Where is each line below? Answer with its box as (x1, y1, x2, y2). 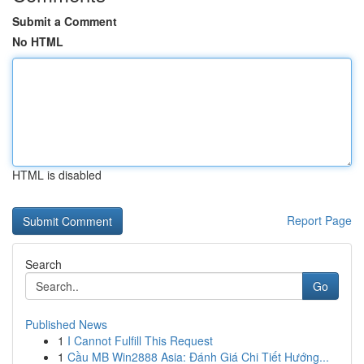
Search (25, 256, 62, 272)
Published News (25, 316, 107, 332)
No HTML (12, 33, 63, 50)
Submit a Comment (12, 13, 117, 29)
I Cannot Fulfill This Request (67, 332, 213, 349)
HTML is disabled (12, 167, 102, 183)
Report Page (287, 212, 352, 228)
